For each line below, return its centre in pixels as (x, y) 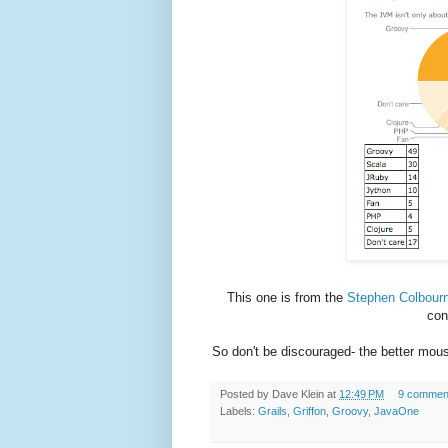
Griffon (309, 411)
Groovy (350, 411)
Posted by (246, 394)
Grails (272, 411)
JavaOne (396, 411)
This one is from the (286, 298)
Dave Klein (298, 394)
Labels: (239, 411)
